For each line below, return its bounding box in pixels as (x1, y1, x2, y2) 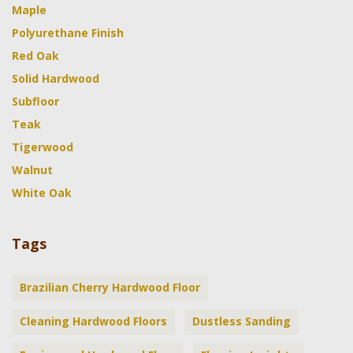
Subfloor (12, 94, 59, 109)
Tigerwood (12, 139, 73, 154)
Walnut (12, 162, 53, 177)
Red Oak (12, 48, 59, 63)
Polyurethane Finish (12, 25, 124, 40)
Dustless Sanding (192, 314, 291, 329)
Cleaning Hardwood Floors (20, 314, 167, 329)
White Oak (12, 185, 72, 200)
